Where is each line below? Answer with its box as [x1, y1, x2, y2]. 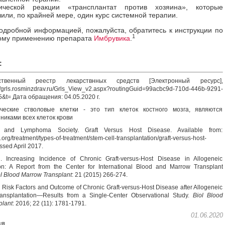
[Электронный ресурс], [149, 77, 223, 84]
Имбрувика [93, 34, 130, 42]
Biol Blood [192, 192, 223, 199]
